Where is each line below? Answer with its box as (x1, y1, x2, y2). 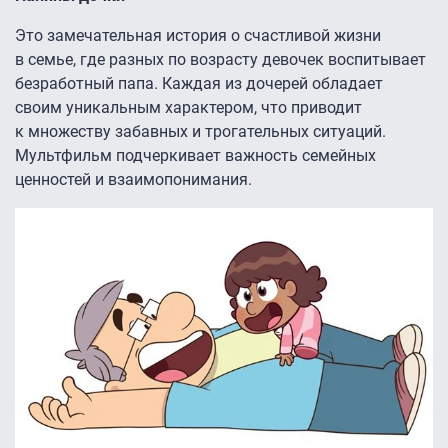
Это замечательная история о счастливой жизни (15, 26, 381, 46)
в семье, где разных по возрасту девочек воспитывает (15, 50, 426, 70)
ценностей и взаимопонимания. (15, 170, 252, 190)
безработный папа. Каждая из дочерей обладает (15, 74, 383, 94)
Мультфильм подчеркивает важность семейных (15, 146, 376, 166)
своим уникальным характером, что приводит (15, 98, 362, 118)
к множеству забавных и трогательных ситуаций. (15, 122, 386, 142)
